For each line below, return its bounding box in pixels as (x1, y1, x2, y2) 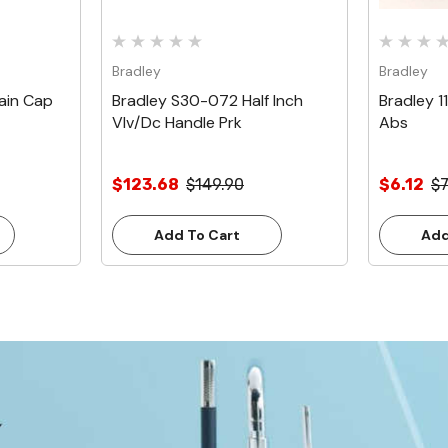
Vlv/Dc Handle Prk (112, 112, 242, 134)
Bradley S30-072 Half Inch (112, 90, 303, 112)
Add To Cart (154, 226, 240, 245)
